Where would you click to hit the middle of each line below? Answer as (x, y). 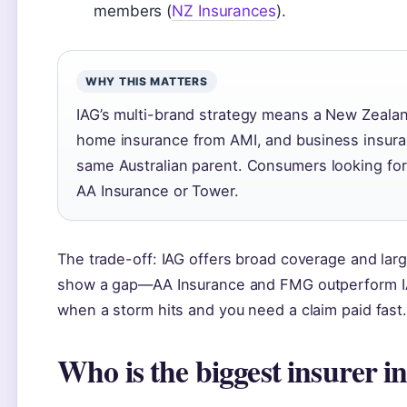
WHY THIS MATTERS (147, 81)
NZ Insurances (224, 11)
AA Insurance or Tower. (158, 191)
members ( (133, 11)
